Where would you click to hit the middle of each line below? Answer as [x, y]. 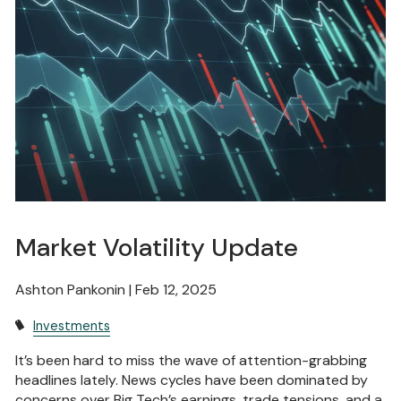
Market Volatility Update [157, 247]
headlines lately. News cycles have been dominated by [192, 380]
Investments [71, 325]
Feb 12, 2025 [176, 289]
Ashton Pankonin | [76, 289]
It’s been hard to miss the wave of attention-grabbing [192, 360]
